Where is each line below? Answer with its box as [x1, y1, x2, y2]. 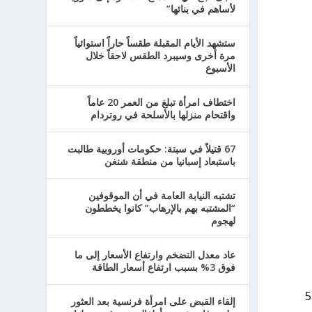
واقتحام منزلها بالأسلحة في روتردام [90, 108, 235, 121]
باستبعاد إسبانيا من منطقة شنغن [104, 155, 235, 168]
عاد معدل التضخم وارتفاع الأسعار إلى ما [74, 248, 235, 261]
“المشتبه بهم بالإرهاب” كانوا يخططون [84, 201, 235, 214]
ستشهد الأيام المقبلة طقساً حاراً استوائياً [74, 36, 235, 49]
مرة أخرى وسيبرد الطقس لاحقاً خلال [85, 49, 235, 62]
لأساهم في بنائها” [166, 2, 235, 15]
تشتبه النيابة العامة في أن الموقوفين [88, 189, 235, 202]
